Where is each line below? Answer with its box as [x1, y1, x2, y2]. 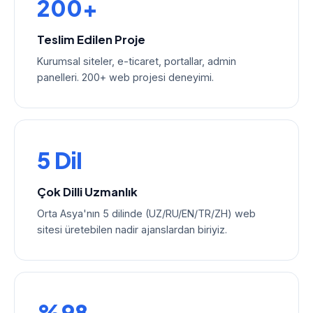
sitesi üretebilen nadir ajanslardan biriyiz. [37, 224, 227, 235]
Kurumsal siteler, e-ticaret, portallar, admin [37, 55, 236, 67]
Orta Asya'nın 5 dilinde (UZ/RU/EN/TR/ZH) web [37, 208, 256, 219]
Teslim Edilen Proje [37, 32, 145, 47]
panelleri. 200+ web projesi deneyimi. [37, 71, 214, 83]
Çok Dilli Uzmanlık [37, 184, 138, 199]
